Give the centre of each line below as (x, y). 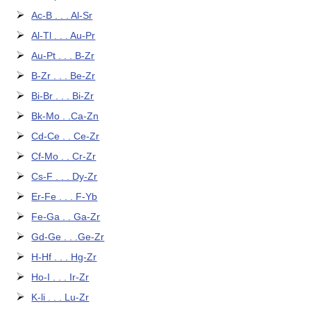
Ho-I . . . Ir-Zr (60, 277)
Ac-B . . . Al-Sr (62, 16)
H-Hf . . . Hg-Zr (64, 257)
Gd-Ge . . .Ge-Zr (68, 237)
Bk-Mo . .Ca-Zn (65, 116)
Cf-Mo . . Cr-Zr (64, 157)
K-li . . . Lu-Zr (60, 297)
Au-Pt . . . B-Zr (63, 56)
